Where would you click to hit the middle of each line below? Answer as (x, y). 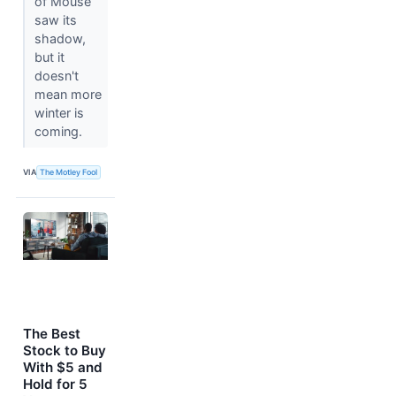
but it (49, 57)
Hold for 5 (55, 384)
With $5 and (63, 367)
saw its (55, 19)
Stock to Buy (65, 350)
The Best (52, 333)
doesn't (56, 75)
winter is (59, 112)
